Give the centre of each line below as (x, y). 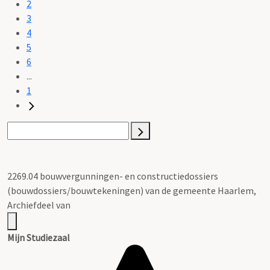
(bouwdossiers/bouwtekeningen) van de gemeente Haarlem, (132, 190)
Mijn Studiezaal (39, 237)
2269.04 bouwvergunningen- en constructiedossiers (113, 176)
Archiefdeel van (39, 205)
